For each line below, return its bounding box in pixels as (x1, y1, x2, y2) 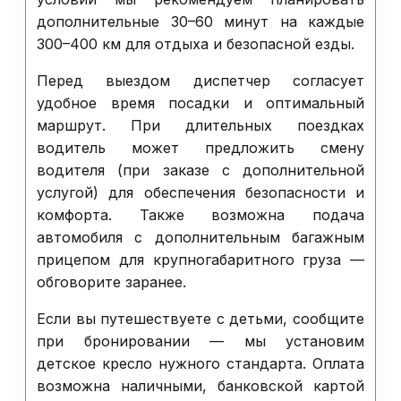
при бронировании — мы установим (37, 332, 364, 350)
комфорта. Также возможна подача (37, 206, 364, 224)
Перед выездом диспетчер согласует (37, 72, 364, 90)
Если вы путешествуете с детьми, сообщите (37, 310, 364, 328)
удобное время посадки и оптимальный (37, 94, 364, 112)
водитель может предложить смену (37, 139, 364, 157)
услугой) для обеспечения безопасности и (37, 183, 364, 201)
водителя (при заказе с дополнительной (37, 161, 364, 179)
